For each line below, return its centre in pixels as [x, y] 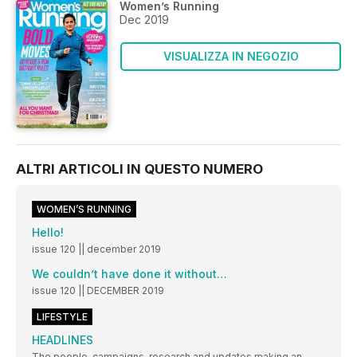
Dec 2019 [144, 20]
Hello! [48, 232]
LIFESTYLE [62, 316]
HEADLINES [63, 339]
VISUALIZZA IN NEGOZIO [231, 56]
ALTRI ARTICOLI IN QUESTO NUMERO [139, 169]
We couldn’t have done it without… [129, 273]
